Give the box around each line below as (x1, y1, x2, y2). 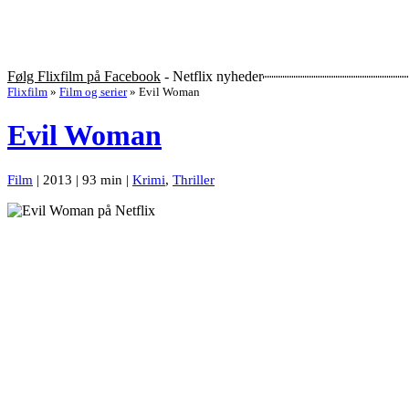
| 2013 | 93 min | (33, 172, 132, 187)
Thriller (173, 172, 215, 187)
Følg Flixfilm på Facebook (7, 68, 161, 85)
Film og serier (59, 85, 127, 100)
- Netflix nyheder (161, 68, 263, 85)
